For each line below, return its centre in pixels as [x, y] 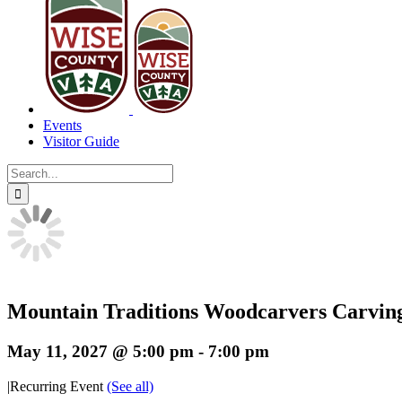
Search [26, 171]
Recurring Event [58, 386]
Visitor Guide [81, 141]
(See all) [130, 386]
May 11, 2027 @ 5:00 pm [100, 351]
